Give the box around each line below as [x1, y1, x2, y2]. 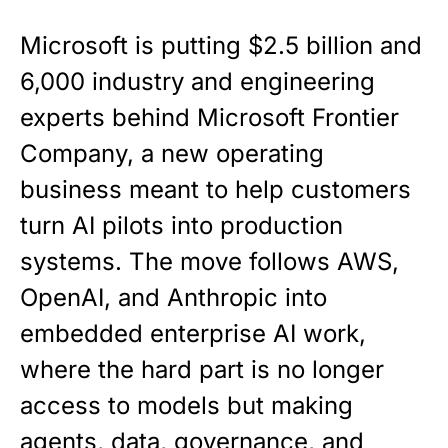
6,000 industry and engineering [20, 67, 375, 96]
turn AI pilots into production [20, 211, 343, 240]
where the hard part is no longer [20, 355, 384, 384]
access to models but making [20, 391, 353, 420]
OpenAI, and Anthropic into [20, 283, 327, 312]
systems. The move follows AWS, [20, 247, 399, 276]
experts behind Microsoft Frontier [20, 103, 399, 132]
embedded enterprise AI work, [20, 319, 366, 348]
